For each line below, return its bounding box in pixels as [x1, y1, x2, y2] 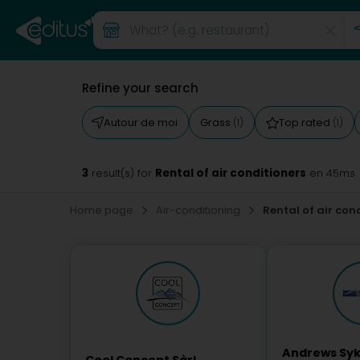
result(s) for [88, 166, 155, 180]
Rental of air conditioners [155, 166, 306, 181]
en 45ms [306, 166, 355, 180]
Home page [70, 202, 136, 218]
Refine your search [82, 80, 198, 96]
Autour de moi [104, 115, 178, 130]
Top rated [279, 115, 333, 130]
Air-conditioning [156, 202, 243, 218]
